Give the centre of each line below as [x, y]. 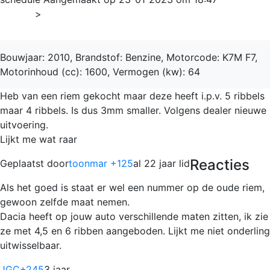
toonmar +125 [101, 163]
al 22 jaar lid [162, 163]
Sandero [68, 14]
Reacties [220, 165]
